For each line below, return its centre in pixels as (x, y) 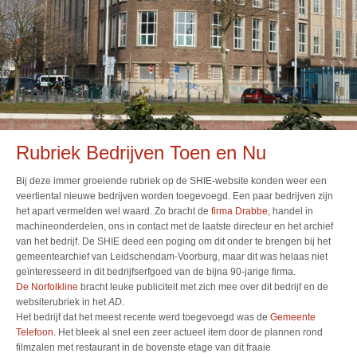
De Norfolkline (47, 287)
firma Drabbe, (241, 212)
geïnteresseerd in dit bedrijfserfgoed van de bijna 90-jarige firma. (156, 272)
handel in (292, 212)
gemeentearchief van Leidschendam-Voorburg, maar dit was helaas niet (172, 257)
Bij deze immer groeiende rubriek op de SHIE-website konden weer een (171, 181)
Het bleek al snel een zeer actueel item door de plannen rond (189, 333)
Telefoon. (36, 333)
